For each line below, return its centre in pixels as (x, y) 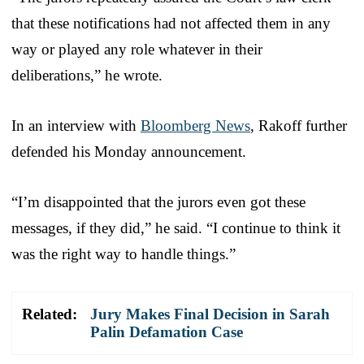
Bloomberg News (195, 125)
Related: (50, 314)
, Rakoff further (299, 125)
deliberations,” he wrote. (87, 75)
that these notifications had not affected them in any (171, 23)
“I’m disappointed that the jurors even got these (158, 201)
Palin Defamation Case (167, 331)
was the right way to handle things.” (123, 253)
